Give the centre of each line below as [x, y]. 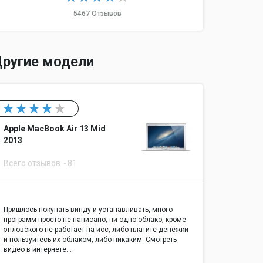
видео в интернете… [38, 249]
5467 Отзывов [97, 14]
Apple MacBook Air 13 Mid [55, 129]
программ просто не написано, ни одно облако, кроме [95, 220]
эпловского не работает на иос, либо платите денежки [96, 230]
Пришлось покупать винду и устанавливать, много [88, 210]
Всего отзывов [33, 163]
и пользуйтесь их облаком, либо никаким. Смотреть [90, 240]
